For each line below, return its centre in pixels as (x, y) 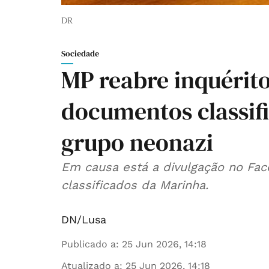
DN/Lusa (84, 220)
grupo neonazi (137, 143)
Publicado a (89, 244)
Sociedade (80, 54)
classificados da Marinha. (135, 185)
